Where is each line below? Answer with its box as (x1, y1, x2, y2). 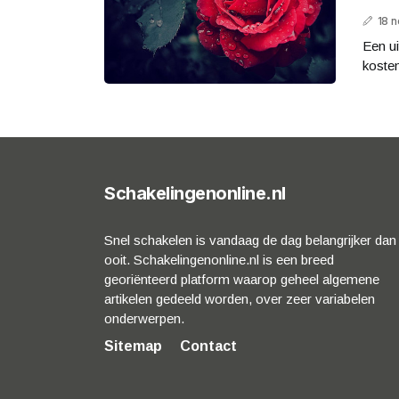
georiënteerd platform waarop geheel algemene (104, 271, 379, 287)
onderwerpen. (104, 310, 184, 326)
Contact (180, 338, 237, 354)
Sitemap (104, 338, 162, 354)
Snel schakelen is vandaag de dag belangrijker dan (104, 232, 396, 248)
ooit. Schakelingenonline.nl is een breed (104, 251, 334, 267)
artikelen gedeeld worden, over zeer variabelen (104, 290, 375, 306)
